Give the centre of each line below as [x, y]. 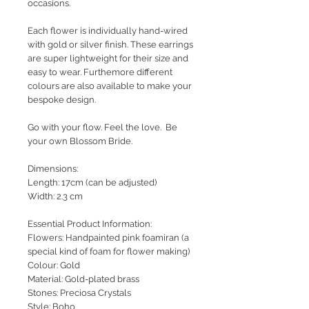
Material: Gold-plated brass [83, 279]
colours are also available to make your [110, 86]
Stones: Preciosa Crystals [79, 293]
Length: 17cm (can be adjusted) [92, 183]
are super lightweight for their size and [108, 59]
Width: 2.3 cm [55, 197]
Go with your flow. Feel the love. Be [102, 128]
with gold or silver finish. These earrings [110, 45]
